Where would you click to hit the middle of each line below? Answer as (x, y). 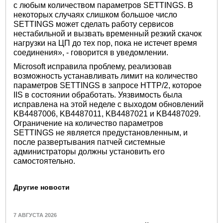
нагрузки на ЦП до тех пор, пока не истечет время (106, 43)
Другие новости (42, 187)
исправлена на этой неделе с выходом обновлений (109, 105)
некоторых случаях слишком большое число (96, 14)
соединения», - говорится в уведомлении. (91, 52)
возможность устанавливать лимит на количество (106, 76)
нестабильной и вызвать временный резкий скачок (108, 33)
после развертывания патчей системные (90, 142)
